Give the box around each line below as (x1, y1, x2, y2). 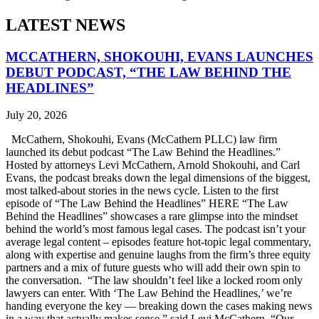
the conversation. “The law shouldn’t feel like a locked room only (6, 274, 303, 287)
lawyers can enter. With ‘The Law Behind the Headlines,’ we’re (6, 287, 292, 300)
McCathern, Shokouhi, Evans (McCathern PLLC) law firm (6, 133, 277, 146)
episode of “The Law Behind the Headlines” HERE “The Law (6, 197, 288, 210)
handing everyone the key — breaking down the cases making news (6, 300, 312, 313)
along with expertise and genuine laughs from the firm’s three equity (6, 249, 310, 261)
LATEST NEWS (6, 15, 125, 34)
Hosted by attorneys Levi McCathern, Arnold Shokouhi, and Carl (6, 159, 300, 172)
